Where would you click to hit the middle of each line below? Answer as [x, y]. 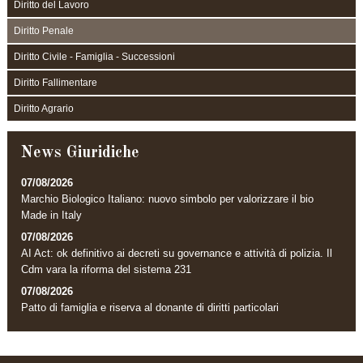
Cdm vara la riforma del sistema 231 [107, 269]
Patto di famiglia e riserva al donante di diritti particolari [150, 307]
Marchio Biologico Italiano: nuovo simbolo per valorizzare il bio [168, 199]
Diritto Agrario [43, 108]
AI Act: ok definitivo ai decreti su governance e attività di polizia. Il [177, 253]
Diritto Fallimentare [55, 82]
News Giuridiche [81, 154]
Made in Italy [52, 215]
